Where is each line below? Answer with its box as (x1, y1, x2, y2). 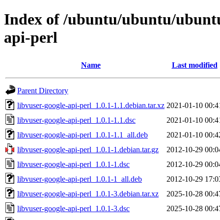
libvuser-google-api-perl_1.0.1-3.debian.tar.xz (17, 189, 159, 198)
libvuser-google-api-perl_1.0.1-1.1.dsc (17, 115, 136, 124)
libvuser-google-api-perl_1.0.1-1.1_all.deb (17, 130, 148, 139)
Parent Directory (17, 86, 68, 95)
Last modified (171, 60, 218, 69)
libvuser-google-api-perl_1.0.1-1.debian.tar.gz (17, 145, 159, 154)
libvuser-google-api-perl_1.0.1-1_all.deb (17, 174, 142, 183)
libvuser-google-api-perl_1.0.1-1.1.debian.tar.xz (17, 101, 165, 110)
